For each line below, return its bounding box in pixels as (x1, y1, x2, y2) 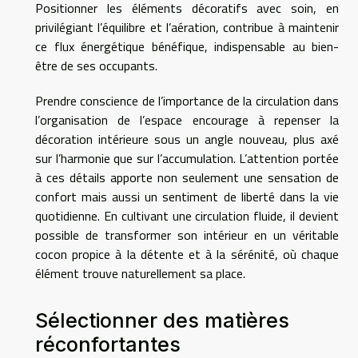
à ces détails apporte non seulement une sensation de (35, 168, 339, 188)
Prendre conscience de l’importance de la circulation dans (35, 91, 339, 111)
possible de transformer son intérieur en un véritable (35, 225, 339, 245)
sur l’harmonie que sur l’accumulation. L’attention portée (35, 149, 339, 169)
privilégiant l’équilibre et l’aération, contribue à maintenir (35, 18, 339, 38)
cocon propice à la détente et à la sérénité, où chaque (35, 245, 339, 265)
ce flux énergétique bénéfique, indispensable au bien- (35, 37, 339, 57)
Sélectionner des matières (35, 308, 289, 332)
